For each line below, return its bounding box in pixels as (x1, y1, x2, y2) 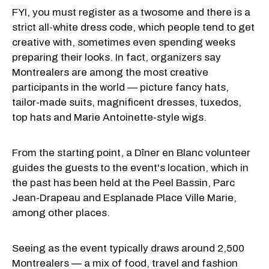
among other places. (12, 207, 110, 219)
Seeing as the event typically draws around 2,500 (12, 242, 244, 254)
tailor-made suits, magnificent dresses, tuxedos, (12, 96, 241, 108)
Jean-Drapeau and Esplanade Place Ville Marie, (12, 192, 237, 204)
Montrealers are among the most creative (12, 66, 208, 78)
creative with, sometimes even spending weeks (12, 36, 235, 48)
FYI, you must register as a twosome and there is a (12, 6, 250, 18)
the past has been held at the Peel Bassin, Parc (12, 177, 235, 189)
